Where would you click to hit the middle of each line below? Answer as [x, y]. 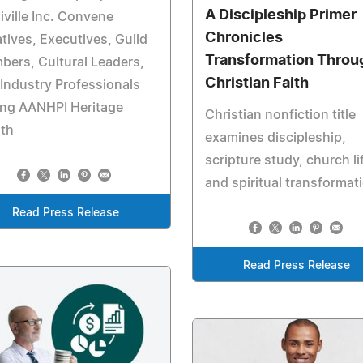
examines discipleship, [275, 138]
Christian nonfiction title [280, 115]
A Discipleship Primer [280, 16]
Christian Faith [256, 84]
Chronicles [243, 38]
